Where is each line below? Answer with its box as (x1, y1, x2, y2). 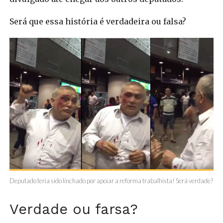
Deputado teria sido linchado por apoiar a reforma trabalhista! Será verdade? (9, 176, 213, 185)
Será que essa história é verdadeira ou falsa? (9, 16, 186, 26)
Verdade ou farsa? (9, 200, 138, 218)
